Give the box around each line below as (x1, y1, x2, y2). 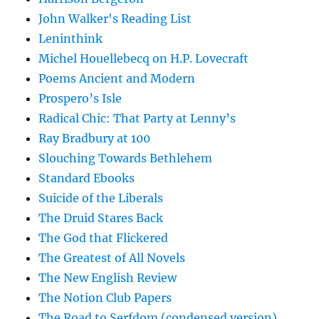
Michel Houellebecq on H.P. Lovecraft (38, 51, 249, 66)
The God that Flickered (38, 231, 169, 246)
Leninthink (38, 31, 103, 46)
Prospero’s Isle (38, 91, 122, 106)
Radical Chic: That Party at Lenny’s (38, 111, 236, 126)
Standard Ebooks (38, 171, 135, 186)
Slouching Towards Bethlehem (38, 151, 213, 166)
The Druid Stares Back (38, 211, 164, 226)
